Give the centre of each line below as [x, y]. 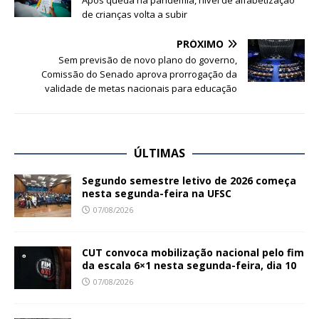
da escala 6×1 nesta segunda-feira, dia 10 [189, 266]
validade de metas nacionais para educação [141, 89]
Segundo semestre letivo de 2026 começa [189, 181]
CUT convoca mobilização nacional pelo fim [193, 253]
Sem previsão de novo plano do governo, [148, 60]
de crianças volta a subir [135, 15]
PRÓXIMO [200, 44]
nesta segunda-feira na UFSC [157, 194]
